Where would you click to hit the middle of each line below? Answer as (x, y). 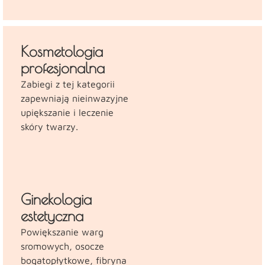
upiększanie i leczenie (67, 112)
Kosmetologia (62, 51)
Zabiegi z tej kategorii (68, 84)
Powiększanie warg (62, 232)
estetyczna (52, 215)
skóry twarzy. (49, 126)
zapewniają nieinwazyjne (75, 98)
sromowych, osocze (62, 246)
